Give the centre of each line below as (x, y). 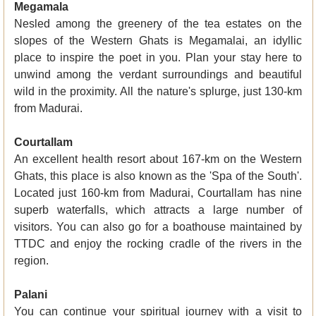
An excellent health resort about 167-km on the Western (158, 159)
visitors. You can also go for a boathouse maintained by (158, 227)
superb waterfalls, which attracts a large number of (158, 210)
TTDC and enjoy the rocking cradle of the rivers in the (158, 244)
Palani (30, 295)
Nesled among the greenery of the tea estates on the (158, 24)
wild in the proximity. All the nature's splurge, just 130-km (158, 92)
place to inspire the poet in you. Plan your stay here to (158, 58)
